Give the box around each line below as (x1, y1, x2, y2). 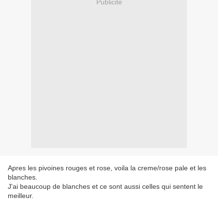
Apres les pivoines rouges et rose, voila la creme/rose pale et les (8, 164, 206, 172)
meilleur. (8, 192, 34, 200)
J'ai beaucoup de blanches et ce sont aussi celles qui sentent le (8, 182, 203, 191)
